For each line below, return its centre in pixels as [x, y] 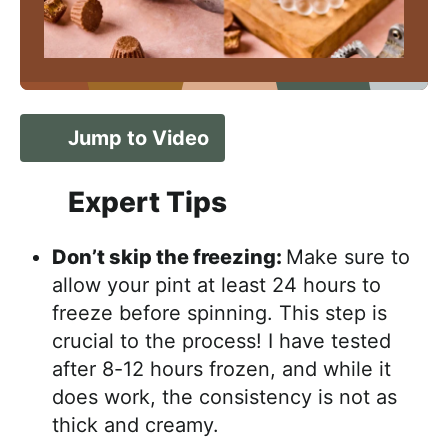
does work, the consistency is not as [224, 397]
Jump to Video [138, 138]
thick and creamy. [135, 425]
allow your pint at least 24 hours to [216, 285]
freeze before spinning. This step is [219, 313]
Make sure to [348, 257]
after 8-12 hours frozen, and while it [221, 369]
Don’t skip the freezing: [169, 257]
